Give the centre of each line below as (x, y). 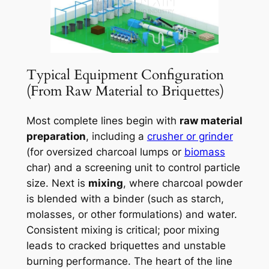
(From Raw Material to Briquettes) (125, 91)
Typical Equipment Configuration (125, 75)
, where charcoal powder (183, 183)
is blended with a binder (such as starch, (125, 199)
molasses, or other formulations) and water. (131, 215)
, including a (116, 137)
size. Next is (57, 183)
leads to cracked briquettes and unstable (126, 246)
